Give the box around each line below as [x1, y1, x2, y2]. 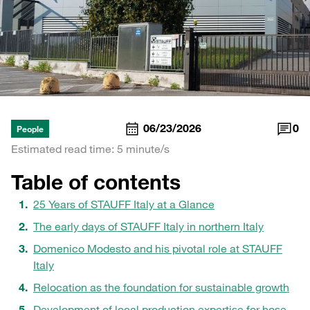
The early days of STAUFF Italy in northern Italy [33, 219, 264, 234]
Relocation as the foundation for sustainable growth [33, 280, 289, 295]
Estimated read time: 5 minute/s [11, 142, 170, 156]
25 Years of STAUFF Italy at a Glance [33, 197, 215, 212]
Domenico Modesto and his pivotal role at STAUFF [33, 241, 282, 256]
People [17, 123, 44, 135]
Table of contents [11, 169, 181, 195]
